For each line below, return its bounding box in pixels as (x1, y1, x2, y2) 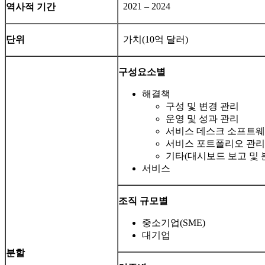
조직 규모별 (118, 196, 168, 206)
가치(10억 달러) (118, 34, 188, 45)
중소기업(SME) (142, 218, 205, 228)
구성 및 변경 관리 (166, 101, 239, 112)
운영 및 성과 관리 (166, 114, 239, 124)
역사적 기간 (6, 2, 56, 12)
